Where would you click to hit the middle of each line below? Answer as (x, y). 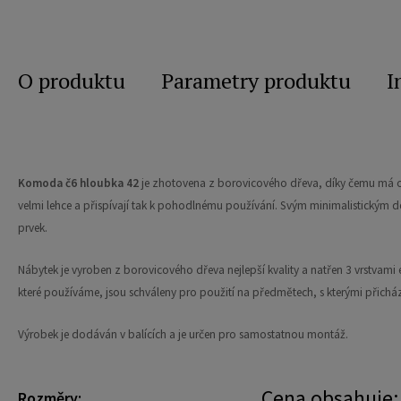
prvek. (33, 228)
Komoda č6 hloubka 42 (78, 183)
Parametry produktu (256, 81)
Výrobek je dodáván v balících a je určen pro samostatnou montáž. (183, 335)
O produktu (72, 81)
